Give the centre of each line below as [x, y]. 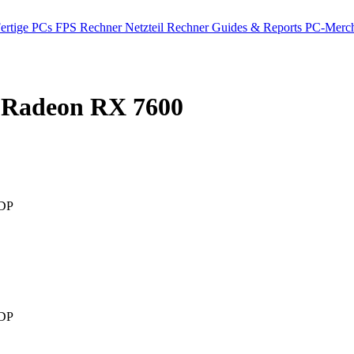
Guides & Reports [258, 27]
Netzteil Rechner [168, 27]
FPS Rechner [90, 27]
